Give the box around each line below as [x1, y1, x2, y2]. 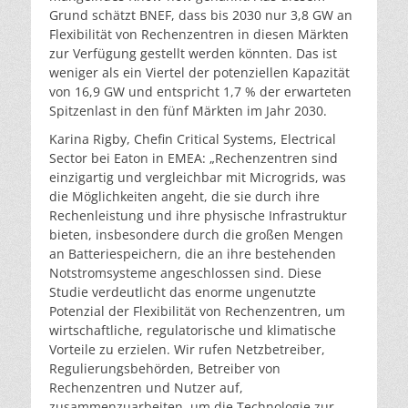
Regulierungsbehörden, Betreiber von [49, 359, 280, 377]
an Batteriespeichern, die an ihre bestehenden [49, 244, 336, 262]
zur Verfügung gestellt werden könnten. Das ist [49, 44, 337, 62]
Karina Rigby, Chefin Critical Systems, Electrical [49, 129, 336, 148]
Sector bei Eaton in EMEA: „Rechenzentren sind [49, 148, 338, 167]
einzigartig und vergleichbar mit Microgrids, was [49, 168, 346, 186]
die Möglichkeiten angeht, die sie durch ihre [49, 187, 320, 205]
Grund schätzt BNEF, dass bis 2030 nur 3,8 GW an [49, 5, 352, 24]
